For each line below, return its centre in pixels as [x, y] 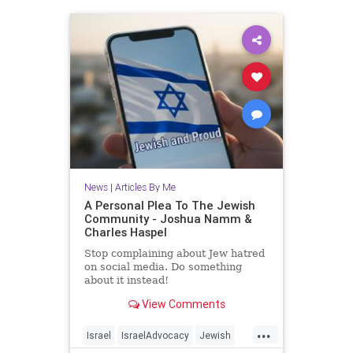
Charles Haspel [125, 232]
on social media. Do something [163, 267]
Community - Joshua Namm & [168, 219]
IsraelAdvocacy [155, 336]
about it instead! [126, 281]
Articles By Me [145, 188]
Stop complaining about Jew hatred [174, 254]
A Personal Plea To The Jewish [169, 206]
